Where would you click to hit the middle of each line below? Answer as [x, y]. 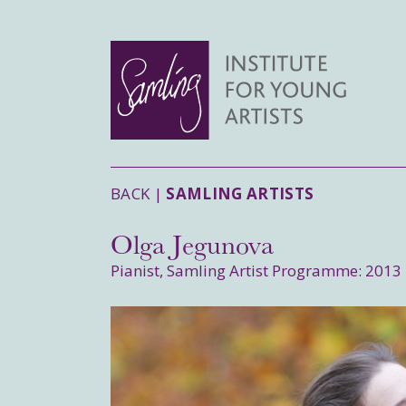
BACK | [139, 193]
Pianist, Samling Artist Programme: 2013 [256, 271]
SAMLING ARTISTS [240, 193]
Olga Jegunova [192, 243]
